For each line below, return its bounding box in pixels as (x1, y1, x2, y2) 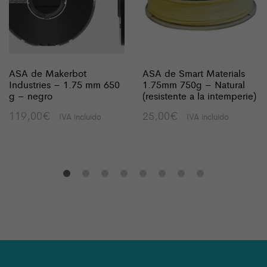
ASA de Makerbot (9, 66, 86, 80)
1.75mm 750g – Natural (142, 77, 245, 91)
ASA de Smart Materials (142, 66, 245, 80)
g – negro (9, 88, 52, 103)
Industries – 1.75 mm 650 (9, 77, 120, 91)
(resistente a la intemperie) (142, 88, 256, 103)
